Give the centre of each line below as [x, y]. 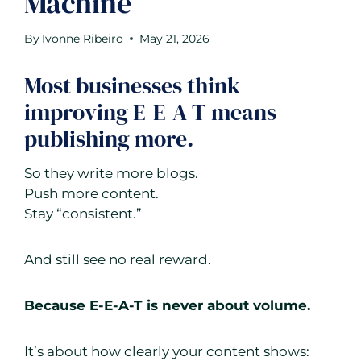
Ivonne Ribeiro [83, 39]
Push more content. [91, 194]
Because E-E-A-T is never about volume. [167, 306]
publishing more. [109, 139]
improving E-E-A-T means [150, 112]
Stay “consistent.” [83, 214]
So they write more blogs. [111, 174]
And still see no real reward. [118, 260]
